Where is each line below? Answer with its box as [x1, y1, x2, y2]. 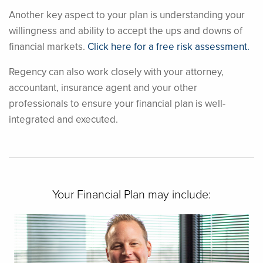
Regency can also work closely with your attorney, [9, 64, 224, 79]
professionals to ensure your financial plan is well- [9, 96, 225, 110]
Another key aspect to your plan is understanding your [9, 7, 245, 22]
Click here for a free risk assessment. [87, 39, 249, 53]
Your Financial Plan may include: [52, 185, 211, 202]
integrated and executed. [9, 112, 118, 126]
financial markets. [9, 39, 87, 53]
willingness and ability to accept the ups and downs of [9, 23, 242, 38]
